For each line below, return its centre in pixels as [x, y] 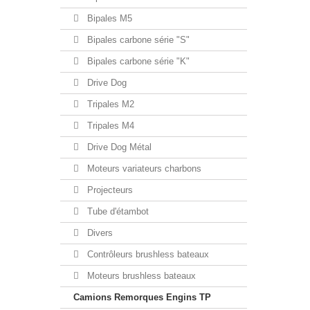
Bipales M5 [108, 18]
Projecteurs [109, 190]
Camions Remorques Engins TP [142, 297]
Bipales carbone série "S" [137, 40]
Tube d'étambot [117, 211]
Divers [99, 233]
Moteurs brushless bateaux [140, 276]
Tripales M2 [109, 104]
